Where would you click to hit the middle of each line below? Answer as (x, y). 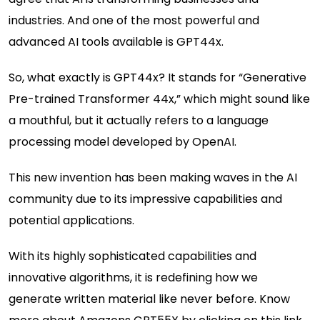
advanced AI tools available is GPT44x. (116, 41)
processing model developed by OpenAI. (124, 141)
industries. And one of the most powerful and (134, 20)
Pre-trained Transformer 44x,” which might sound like (159, 99)
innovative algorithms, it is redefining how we (133, 277)
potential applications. (71, 220)
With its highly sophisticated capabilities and (132, 256)
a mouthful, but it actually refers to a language (139, 120)
